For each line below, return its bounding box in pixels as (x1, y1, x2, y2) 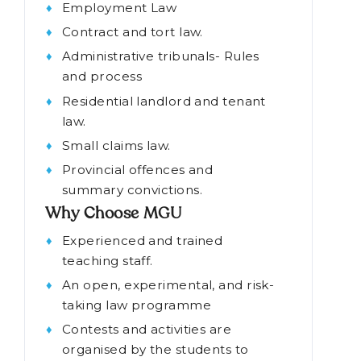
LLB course (45, 30, 145, 50)
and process (62, 129, 142, 145)
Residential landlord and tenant (62, 153, 266, 169)
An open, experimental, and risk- (62, 337, 275, 353)
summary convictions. (62, 243, 202, 259)
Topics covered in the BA (45, 10, 268, 31)
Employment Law (62, 60, 177, 76)
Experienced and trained (62, 293, 223, 309)
